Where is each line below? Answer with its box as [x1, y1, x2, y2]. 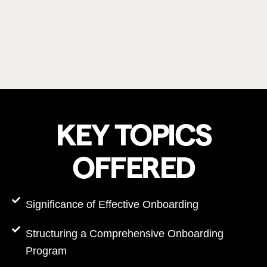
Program [25, 245, 67, 257]
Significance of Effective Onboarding [25, 198, 198, 210]
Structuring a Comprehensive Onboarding [25, 228, 223, 240]
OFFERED [72, 151, 195, 184]
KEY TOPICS [55, 119, 212, 151]
